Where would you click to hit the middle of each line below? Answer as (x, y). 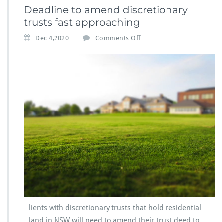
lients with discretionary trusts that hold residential (115, 208)
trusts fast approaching (82, 23)
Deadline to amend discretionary (106, 10)
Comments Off (118, 38)
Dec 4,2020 (52, 38)
